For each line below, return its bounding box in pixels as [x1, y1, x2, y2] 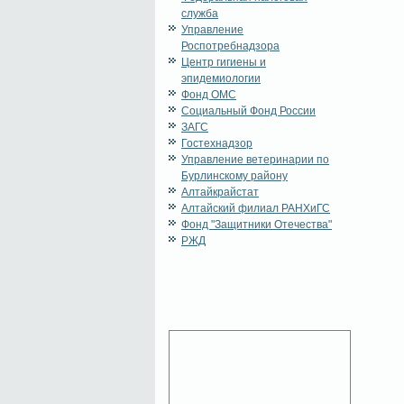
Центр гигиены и [181, 56, 266, 69]
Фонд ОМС [181, 88, 236, 102]
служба [181, 7, 218, 21]
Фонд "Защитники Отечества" [181, 218, 332, 232]
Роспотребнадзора [181, 40, 280, 53]
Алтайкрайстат [181, 186, 259, 199]
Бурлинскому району [181, 170, 288, 183]
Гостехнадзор [181, 137, 252, 151]
